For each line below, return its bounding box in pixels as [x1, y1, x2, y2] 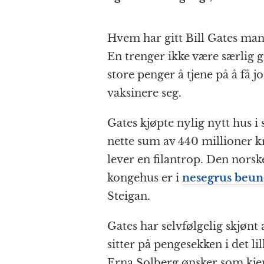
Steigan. [107, 190, 150, 203]
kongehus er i [107, 171, 182, 185]
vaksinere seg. [107, 87, 181, 100]
